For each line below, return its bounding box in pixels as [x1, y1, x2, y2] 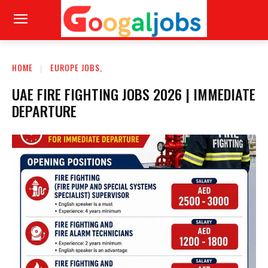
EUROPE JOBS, [50, 60, 102, 74]
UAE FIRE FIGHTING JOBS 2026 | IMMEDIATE [12, 83, 255, 105]
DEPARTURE [12, 99, 77, 121]
